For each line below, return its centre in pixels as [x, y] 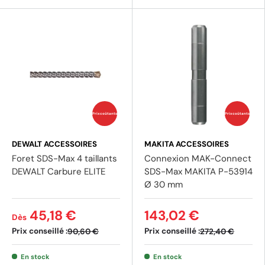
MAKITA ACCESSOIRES [187, 144]
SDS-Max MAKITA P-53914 [198, 172]
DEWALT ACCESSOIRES [54, 144]
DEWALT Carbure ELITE [59, 172]
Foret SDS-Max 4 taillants [64, 159]
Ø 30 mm [164, 185]
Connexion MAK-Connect [198, 159]
